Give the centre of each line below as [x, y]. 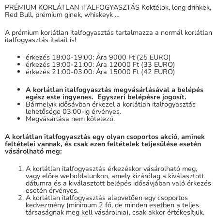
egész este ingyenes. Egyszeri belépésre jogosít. [106, 97]
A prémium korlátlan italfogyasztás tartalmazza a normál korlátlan [108, 32]
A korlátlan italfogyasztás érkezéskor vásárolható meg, [112, 169]
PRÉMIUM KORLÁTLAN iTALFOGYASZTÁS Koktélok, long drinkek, [108, 8]
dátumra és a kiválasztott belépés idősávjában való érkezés [119, 183]
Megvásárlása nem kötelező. [70, 118]
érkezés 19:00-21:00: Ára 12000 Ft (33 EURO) [101, 65]
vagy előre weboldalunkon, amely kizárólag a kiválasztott [115, 176]
